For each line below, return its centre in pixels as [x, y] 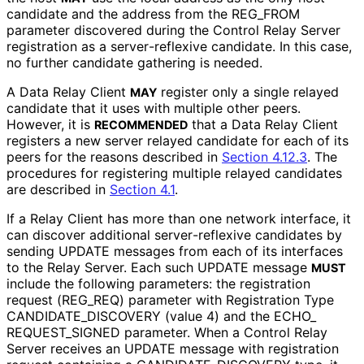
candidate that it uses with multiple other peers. [154, 108]
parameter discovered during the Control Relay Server [173, 30]
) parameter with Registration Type [227, 300]
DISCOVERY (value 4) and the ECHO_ [201, 316]
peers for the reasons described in [114, 157]
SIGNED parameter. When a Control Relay [199, 333]
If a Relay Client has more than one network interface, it [179, 219]
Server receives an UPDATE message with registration [173, 349]
